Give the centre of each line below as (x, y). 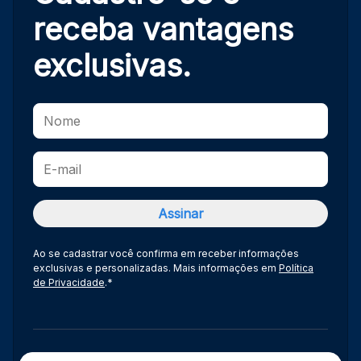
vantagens (214, 29)
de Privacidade (69, 282)
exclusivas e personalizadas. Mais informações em (156, 268)
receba (83, 29)
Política (296, 268)
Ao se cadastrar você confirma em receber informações (166, 253)
